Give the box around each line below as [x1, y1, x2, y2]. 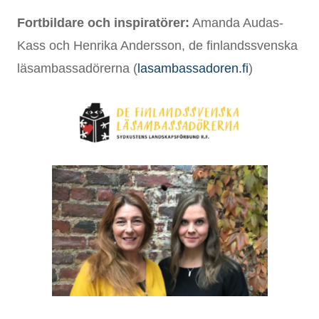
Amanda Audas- [189, 16, 283, 31]
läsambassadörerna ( [17, 61, 137, 76]
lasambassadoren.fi [137, 61, 249, 76]
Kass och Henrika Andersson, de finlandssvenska [17, 38, 298, 53]
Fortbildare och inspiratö [17, 16, 168, 31]
